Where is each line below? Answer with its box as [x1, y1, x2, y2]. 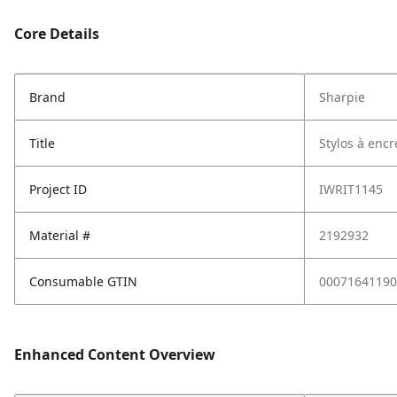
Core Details [14, 24, 99, 43]
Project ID [29, 181, 87, 198]
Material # [29, 227, 90, 244]
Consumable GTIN [29, 273, 137, 290]
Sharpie [319, 89, 365, 105]
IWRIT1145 [319, 181, 383, 198]
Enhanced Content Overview [14, 345, 215, 364]
